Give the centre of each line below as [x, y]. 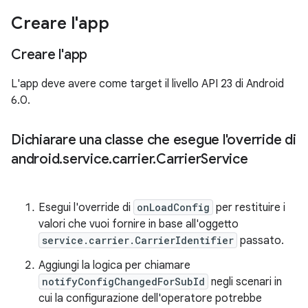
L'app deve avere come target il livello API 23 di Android [147, 84]
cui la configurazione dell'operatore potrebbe [150, 298]
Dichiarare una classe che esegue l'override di [154, 140]
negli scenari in [245, 282]
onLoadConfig [173, 207]
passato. [261, 241]
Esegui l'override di [86, 208]
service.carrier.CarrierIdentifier [138, 240]
